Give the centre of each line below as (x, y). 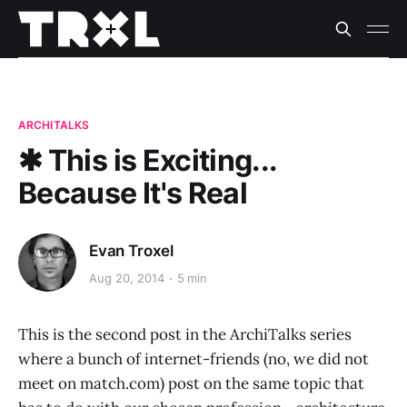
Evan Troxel (132, 250)
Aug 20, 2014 (127, 278)
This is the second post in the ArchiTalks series (185, 334)
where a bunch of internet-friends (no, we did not (194, 359)
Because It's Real (133, 193)
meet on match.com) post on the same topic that (191, 383)
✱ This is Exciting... (148, 160)
